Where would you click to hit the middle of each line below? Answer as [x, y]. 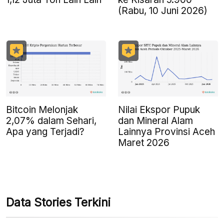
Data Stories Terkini [58, 202]
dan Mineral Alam [155, 120]
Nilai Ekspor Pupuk [159, 109]
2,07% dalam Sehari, [51, 120]
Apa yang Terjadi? [45, 131]
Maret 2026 [144, 142]
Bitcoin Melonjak [42, 109]
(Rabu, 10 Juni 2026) [163, 10]
